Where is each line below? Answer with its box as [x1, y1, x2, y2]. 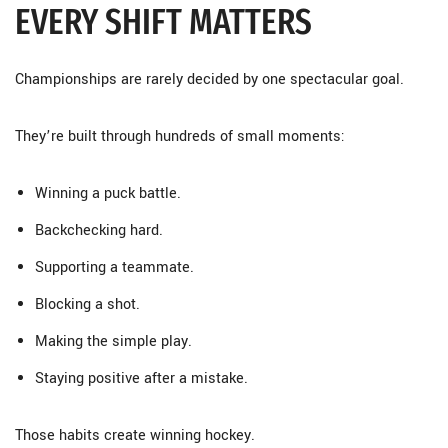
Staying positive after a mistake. [35, 368, 248, 389]
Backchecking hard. [35, 220, 163, 241]
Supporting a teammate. [35, 257, 194, 278]
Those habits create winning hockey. [15, 425, 255, 446]
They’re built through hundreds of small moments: [15, 126, 345, 147]
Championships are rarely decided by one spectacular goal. [15, 69, 404, 90]
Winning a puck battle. [35, 183, 181, 204]
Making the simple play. [35, 331, 192, 352]
